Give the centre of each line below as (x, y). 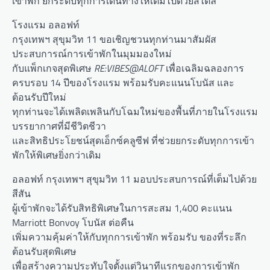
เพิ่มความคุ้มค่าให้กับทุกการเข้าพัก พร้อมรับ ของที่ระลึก (129, 237)
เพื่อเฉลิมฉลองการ (204, 68)
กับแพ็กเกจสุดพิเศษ (53, 68)
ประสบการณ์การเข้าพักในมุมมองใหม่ (92, 54)
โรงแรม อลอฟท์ (46, 25)
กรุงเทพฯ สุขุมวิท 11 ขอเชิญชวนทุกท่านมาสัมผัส (114, 39)
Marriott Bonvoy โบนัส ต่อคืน (73, 223)
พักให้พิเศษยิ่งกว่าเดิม (57, 155)
